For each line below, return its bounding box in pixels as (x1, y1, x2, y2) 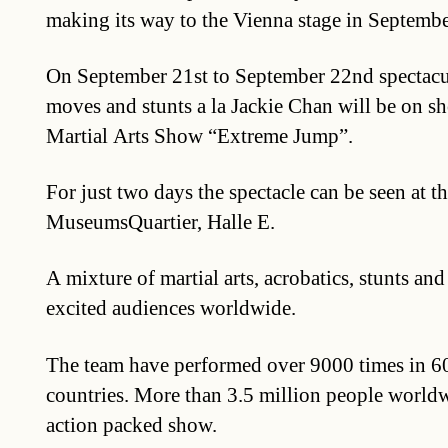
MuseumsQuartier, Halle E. (45, 209, 275, 237)
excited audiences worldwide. (45, 295, 296, 323)
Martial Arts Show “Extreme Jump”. (45, 122, 353, 150)
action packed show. (45, 411, 217, 439)
